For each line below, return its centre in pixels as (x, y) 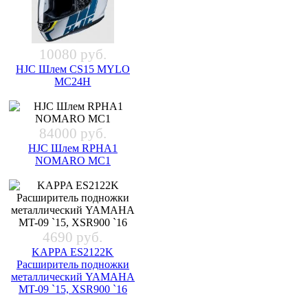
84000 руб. (73, 133)
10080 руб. (73, 54)
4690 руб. (73, 237)
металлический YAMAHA (73, 276)
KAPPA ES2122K (73, 252)
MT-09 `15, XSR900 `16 (73, 289)
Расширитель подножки (73, 264)
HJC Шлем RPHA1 (73, 148)
